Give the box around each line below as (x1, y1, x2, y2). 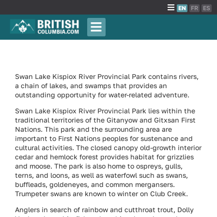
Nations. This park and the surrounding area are (15, 124, 172, 133)
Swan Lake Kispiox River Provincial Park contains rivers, (15, 72, 199, 80)
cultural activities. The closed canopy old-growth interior (15, 143, 202, 152)
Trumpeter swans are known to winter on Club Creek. (15, 189, 188, 198)
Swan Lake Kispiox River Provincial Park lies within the (15, 106, 196, 115)
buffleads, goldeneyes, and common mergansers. (15, 180, 175, 188)
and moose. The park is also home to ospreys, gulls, (15, 161, 183, 170)
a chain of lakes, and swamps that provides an (15, 81, 168, 90)
